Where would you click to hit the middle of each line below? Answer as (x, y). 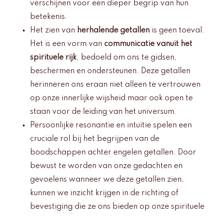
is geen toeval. (177, 31)
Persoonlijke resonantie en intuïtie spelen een (111, 126)
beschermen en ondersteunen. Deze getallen (110, 71)
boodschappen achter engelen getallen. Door (113, 153)
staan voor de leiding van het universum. (103, 112)
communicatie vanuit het (148, 44)
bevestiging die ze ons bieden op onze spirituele (117, 207)
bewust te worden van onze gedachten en (106, 166)
